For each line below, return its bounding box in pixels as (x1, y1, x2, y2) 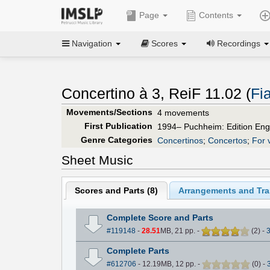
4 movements (157, 107, 209, 118)
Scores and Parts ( (75, 186, 151, 196)
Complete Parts (106, 245, 169, 256)
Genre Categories (80, 134, 152, 145)
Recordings (215, 38, 263, 48)
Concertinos (157, 135, 203, 145)
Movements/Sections (66, 107, 152, 117)
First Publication (84, 121, 152, 131)
